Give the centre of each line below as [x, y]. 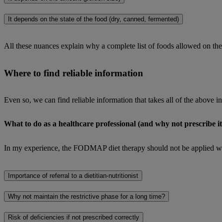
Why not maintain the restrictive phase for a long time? [86, 197]
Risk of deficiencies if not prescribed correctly [74, 217]
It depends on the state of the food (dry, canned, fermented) [93, 19]
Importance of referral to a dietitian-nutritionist [73, 176]
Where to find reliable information [74, 73]
